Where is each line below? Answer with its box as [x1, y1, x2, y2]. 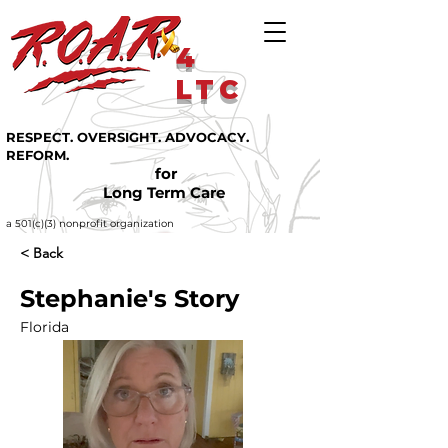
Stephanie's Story [20, 284, 239, 313]
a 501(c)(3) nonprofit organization [6, 217, 174, 230]
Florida [20, 318, 69, 336]
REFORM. [6, 147, 69, 163]
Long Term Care [102, 183, 225, 202]
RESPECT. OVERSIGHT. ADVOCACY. [6, 129, 249, 145]
